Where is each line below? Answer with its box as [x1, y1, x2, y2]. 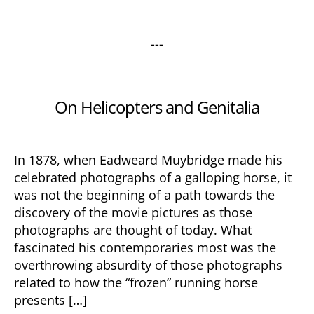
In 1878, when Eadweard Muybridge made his [14, 151, 282, 168]
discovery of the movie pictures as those [14, 204, 252, 221]
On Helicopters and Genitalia [54, 95, 260, 118]
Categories [156, 82, 217, 99]
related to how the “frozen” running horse [14, 274, 258, 291]
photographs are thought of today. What [14, 221, 252, 238]
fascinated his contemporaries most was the [14, 239, 276, 256]
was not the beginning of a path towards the [14, 186, 275, 203]
